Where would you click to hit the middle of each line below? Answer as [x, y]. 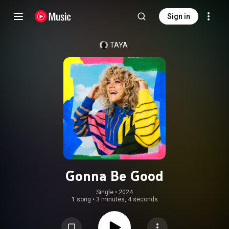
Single [105, 192]
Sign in [179, 16]
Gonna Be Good [114, 176]
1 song [81, 199]
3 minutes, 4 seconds [127, 199]
